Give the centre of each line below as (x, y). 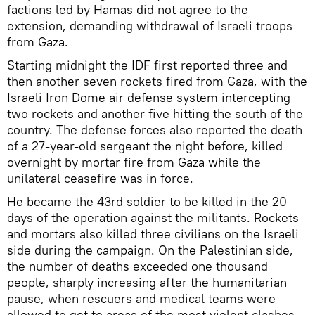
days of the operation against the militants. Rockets (153, 218)
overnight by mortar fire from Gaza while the (134, 162)
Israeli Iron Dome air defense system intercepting (149, 97)
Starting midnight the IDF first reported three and (147, 65)
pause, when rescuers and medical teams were (141, 298)
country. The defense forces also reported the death (155, 130)
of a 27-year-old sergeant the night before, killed (145, 146)
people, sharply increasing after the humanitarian (147, 282)
